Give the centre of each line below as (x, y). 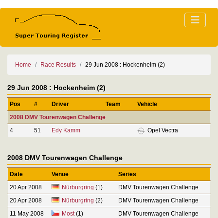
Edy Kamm (66, 130)
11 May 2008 (27, 213)
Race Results (58, 65)
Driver (60, 104)
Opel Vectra (162, 130)
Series (127, 174)
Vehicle (147, 104)
